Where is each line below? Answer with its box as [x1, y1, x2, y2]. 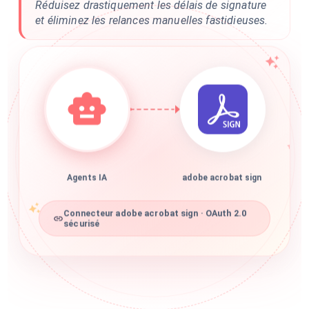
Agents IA [67, 177, 108, 188]
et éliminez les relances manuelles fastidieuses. [35, 14, 268, 27]
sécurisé [63, 223, 100, 234]
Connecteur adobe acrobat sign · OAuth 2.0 [63, 212, 247, 223]
